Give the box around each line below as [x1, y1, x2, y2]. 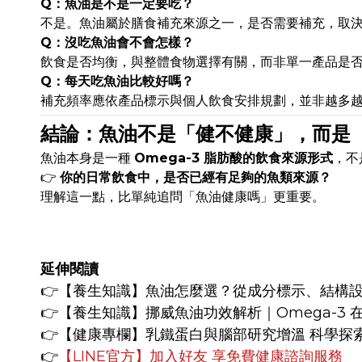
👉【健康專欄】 [40, 326, 145, 344]
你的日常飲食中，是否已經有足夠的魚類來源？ [60, 170, 331, 186]
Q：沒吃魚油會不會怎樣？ [40, 35, 194, 51]
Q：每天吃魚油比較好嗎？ [40, 74, 194, 90]
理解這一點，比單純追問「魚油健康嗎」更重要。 [40, 189, 325, 205]
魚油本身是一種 [40, 150, 134, 166]
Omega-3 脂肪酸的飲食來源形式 [134, 150, 333, 166]
